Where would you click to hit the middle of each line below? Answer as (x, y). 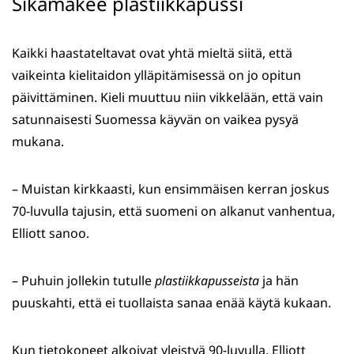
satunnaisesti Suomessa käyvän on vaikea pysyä (155, 120)
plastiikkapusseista (207, 281)
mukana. (38, 142)
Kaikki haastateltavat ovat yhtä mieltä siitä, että (152, 53)
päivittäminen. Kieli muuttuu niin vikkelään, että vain (168, 98)
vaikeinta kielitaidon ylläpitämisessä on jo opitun (156, 75)
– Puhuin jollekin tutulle (83, 281)
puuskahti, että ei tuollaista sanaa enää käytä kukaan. (171, 303)
